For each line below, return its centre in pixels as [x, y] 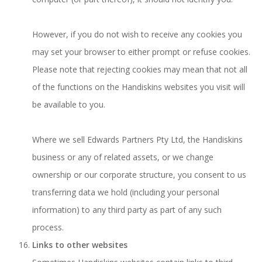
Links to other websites [80, 245]
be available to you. [69, 104]
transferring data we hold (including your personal [126, 192]
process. [48, 227]
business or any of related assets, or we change [123, 157]
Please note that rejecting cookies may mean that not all [140, 69]
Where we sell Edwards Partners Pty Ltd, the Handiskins [137, 139]
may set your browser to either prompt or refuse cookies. [141, 52]
